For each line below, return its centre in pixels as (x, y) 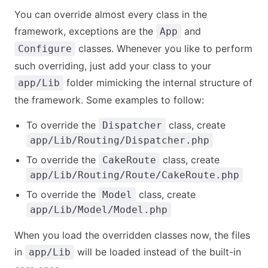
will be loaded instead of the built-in (158, 252)
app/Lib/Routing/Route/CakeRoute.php (135, 175)
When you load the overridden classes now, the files (132, 235)
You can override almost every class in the (111, 14)
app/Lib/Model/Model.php (99, 210)
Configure (45, 49)
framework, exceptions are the (85, 31)
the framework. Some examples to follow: (109, 100)
